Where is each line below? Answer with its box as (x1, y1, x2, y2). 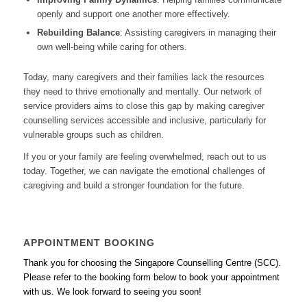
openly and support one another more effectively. (36, 8, 230, 19)
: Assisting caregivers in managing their (119, 27, 276, 38)
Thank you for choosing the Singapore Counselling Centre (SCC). (23, 257, 281, 268)
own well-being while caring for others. (36, 41, 187, 52)
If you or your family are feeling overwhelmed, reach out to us (23, 151, 267, 162)
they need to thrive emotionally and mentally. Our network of (23, 86, 262, 97)
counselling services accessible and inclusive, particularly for (23, 114, 266, 125)
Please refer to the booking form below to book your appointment (23, 271, 280, 282)
